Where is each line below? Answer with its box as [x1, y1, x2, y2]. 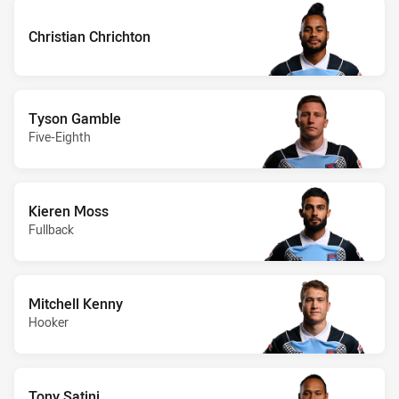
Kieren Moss [28, 200, 109, 221]
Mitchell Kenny [28, 293, 123, 313]
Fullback [28, 220, 74, 238]
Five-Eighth [28, 127, 91, 145]
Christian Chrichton [28, 26, 151, 46]
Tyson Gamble [28, 108, 121, 128]
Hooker [28, 313, 69, 330]
